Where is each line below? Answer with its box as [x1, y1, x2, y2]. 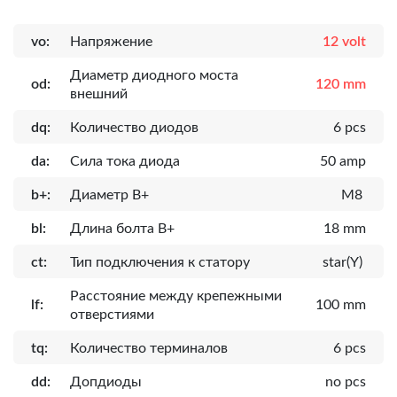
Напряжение [70, 34, 152, 49]
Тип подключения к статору [70, 254, 250, 269]
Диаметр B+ [70, 187, 149, 202]
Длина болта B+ [70, 221, 175, 236]
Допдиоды [70, 374, 142, 389]
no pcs [325, 374, 366, 389]
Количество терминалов [70, 340, 228, 355]
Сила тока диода [70, 153, 180, 168]
